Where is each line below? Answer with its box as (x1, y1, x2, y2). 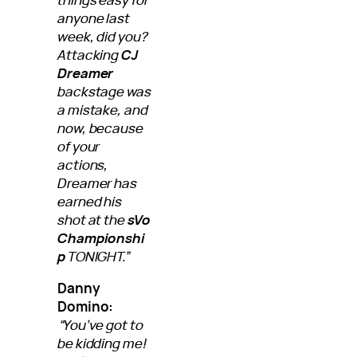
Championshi (57, 228, 146, 247)
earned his (57, 191, 123, 210)
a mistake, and (57, 100, 148, 119)
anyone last (57, 8, 131, 27)
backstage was (57, 81, 151, 100)
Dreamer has (57, 173, 138, 192)
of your (57, 136, 100, 155)
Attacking (57, 45, 122, 64)
